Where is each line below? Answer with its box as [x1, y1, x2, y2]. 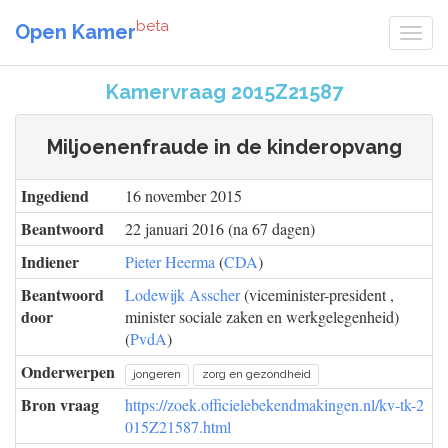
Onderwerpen [21, 360, 115, 383]
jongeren [133, 367, 182, 381]
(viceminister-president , [240, 284, 394, 305]
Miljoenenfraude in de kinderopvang [46, 135, 402, 159]
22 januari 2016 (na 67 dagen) [125, 218, 315, 239]
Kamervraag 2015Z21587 [105, 80, 343, 104]
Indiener [21, 250, 79, 273]
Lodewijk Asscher [125, 284, 240, 305]
